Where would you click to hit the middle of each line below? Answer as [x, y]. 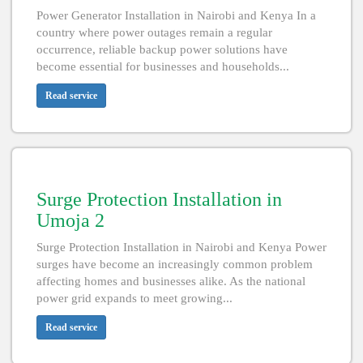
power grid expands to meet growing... [135, 299]
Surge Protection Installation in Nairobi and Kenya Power [181, 248]
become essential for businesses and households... [163, 67]
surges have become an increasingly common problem [175, 265]
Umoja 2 [70, 221]
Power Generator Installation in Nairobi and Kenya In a [176, 16]
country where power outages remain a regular [154, 33]
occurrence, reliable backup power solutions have [162, 50]
